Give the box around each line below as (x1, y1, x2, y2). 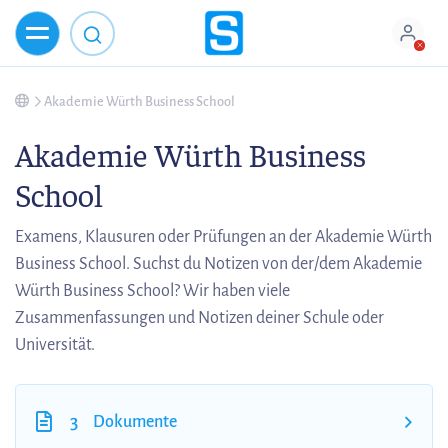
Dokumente (93, 413, 177, 431)
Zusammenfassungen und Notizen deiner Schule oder (15, 309, 384, 327)
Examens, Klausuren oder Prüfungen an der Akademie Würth (15, 228, 432, 246)
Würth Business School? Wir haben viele (15, 282, 290, 300)
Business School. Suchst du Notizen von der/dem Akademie (15, 255, 422, 273)
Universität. (15, 336, 95, 354)
